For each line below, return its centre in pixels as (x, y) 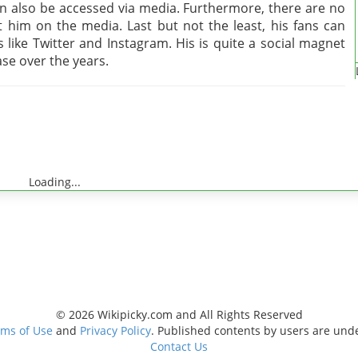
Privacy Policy (115, 330)
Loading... (54, 182)
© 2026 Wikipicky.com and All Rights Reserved (179, 314)
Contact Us (179, 346)
